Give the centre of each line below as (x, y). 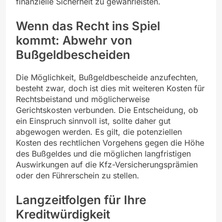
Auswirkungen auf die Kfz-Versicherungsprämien (107, 164)
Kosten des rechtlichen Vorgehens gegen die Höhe (110, 142)
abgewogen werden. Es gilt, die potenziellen (99, 132)
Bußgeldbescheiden (73, 55)
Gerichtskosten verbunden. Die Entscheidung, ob (107, 110)
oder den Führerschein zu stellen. (78, 175)
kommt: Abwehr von (74, 40)
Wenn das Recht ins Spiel (88, 26)
